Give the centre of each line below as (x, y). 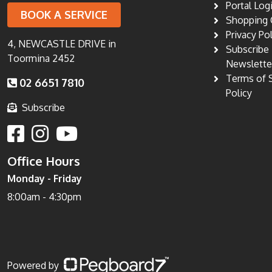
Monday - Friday (45, 178)
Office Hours (44, 161)
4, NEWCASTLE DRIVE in (62, 43)
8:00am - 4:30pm (44, 196)
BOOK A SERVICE (64, 14)
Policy (239, 93)
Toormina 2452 (41, 58)
